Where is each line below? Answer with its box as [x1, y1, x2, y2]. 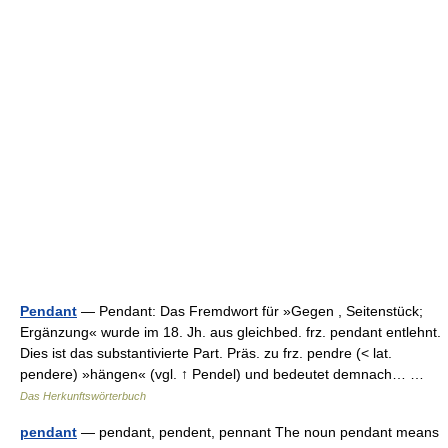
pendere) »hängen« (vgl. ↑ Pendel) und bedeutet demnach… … [20, 366, 432, 382]
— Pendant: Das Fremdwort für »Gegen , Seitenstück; [77, 303, 423, 319]
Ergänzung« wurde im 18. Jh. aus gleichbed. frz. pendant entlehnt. [20, 324, 441, 340]
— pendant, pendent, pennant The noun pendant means [77, 424, 439, 440]
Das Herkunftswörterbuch [20, 390, 146, 402]
